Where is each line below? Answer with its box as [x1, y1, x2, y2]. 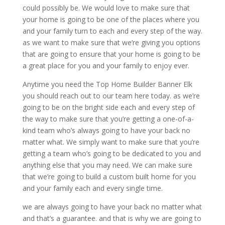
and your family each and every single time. [22, 183, 163, 193]
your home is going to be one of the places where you [22, 15, 199, 25]
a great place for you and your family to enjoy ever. [22, 61, 189, 71]
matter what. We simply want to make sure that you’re [22, 137, 199, 147]
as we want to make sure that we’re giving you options [22, 38, 200, 48]
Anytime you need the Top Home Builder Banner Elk [22, 79, 192, 89]
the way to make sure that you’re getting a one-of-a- [22, 114, 194, 124]
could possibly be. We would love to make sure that [22, 3, 190, 13]
